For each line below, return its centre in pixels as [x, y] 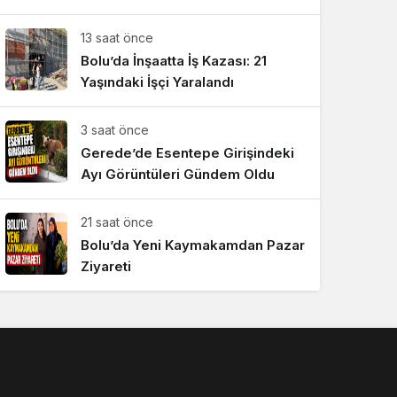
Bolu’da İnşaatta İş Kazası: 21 [174, 61]
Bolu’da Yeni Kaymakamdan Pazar [193, 245]
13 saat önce [117, 38]
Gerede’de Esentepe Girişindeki [187, 153]
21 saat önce [117, 222]
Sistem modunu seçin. [167, 39]
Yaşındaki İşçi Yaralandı [157, 82]
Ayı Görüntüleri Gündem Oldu [178, 174]
